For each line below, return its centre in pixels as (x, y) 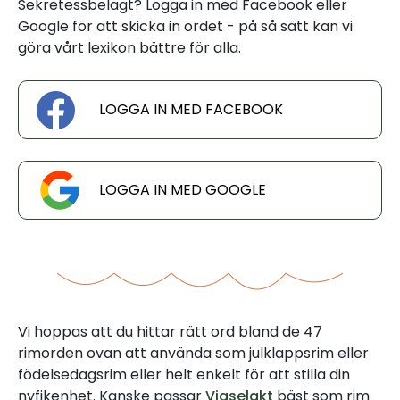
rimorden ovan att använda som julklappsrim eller (193, 353)
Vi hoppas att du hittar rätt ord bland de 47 (170, 332)
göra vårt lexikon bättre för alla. (129, 48)
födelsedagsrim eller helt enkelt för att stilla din (184, 375)
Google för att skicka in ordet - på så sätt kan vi (185, 26)
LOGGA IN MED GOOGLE (183, 190)
